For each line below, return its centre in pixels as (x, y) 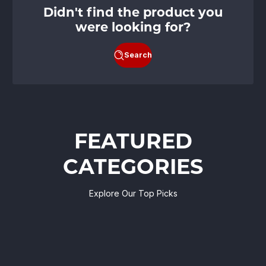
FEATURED (133, 141)
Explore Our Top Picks (133, 193)
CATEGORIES (133, 166)
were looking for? (133, 27)
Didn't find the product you (133, 12)
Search (138, 55)
